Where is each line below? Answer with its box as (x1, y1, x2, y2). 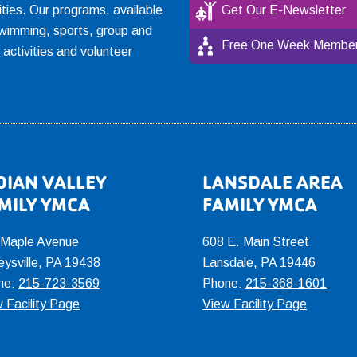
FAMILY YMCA (202, 193, 317, 217)
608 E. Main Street (202, 235, 309, 249)
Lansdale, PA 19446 (202, 256, 316, 269)
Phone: (202, 277, 245, 290)
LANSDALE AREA (202, 171, 343, 194)
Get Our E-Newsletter (221, 3, 346, 17)
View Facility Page (202, 297, 307, 311)
